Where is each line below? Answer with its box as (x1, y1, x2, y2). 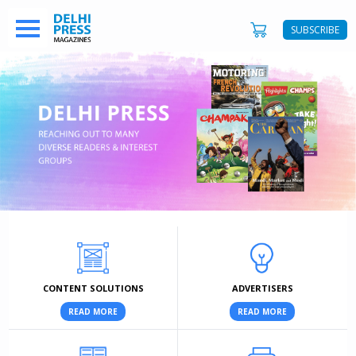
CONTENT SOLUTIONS (42, 282, 144, 295)
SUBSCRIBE (290, 23, 339, 37)
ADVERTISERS (231, 282, 293, 295)
